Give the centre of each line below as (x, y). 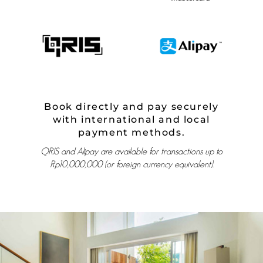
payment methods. (131, 133)
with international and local (131, 120)
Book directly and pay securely (131, 107)
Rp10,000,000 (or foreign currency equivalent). (131, 165)
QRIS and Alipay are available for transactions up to (131, 152)
